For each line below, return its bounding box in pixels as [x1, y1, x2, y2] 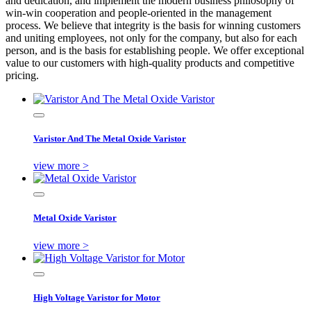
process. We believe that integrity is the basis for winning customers [6, 19, 301, 31]
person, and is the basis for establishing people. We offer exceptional [6, 44, 304, 56]
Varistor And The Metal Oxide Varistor [33, 133, 186, 144]
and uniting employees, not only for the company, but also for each [6, 31, 297, 44]
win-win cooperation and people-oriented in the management [6, 6, 271, 19]
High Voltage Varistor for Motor [33, 292, 160, 303]
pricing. [6, 69, 39, 81]
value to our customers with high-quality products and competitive [6, 56, 294, 69]
